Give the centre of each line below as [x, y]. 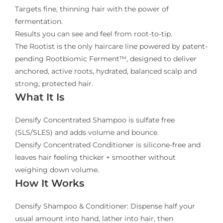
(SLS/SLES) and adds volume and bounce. [87, 133]
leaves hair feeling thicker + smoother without [95, 158]
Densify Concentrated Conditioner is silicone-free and [108, 145]
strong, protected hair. [54, 84]
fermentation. [39, 22]
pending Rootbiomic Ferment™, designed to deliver [106, 59]
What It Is [40, 97]
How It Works [50, 183]
